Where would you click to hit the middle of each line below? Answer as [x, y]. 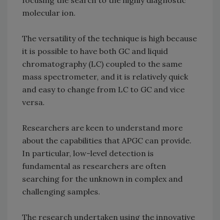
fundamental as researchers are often [94, 166]
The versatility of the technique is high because [110, 39]
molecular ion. [49, 13]
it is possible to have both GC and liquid [95, 51]
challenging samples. [63, 192]
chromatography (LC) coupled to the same [102, 64]
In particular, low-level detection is [88, 153]
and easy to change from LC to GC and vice [103, 90]
